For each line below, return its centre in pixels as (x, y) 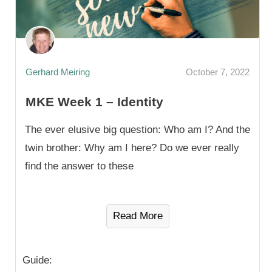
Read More (138, 216)
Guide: (37, 260)
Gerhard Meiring (58, 72)
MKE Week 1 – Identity (94, 102)
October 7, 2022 (218, 72)
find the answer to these (79, 166)
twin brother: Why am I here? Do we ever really (132, 148)
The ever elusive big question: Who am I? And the (138, 130)
